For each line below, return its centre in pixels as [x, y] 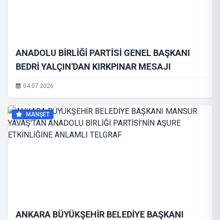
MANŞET [37, 114]
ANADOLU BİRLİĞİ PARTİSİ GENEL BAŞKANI [103, 53]
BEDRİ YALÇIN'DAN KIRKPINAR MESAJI [93, 67]
